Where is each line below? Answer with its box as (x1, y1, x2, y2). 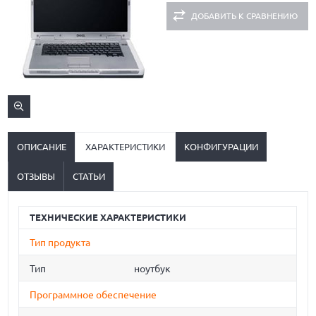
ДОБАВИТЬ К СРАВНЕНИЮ (190, 11, 298, 20)
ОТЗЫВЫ (17, 171, 56, 181)
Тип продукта (30, 237, 91, 248)
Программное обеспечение (30, 289, 157, 300)
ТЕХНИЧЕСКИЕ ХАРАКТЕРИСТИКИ (30, 212, 187, 222)
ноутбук (134, 263, 171, 274)
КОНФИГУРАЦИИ (184, 142, 259, 152)
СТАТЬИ (73, 171, 106, 181)
